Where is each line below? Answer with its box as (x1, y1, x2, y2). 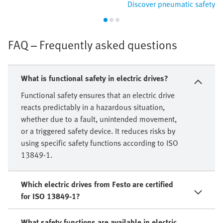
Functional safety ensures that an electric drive (21, 89, 175, 101)
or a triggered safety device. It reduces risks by (21, 124, 175, 137)
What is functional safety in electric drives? (21, 72, 168, 84)
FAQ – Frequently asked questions (8, 35, 177, 53)
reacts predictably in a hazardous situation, (21, 101, 165, 113)
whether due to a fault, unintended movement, (21, 112, 177, 125)
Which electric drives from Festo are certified (21, 178, 173, 190)
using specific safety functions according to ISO (21, 136, 178, 149)
